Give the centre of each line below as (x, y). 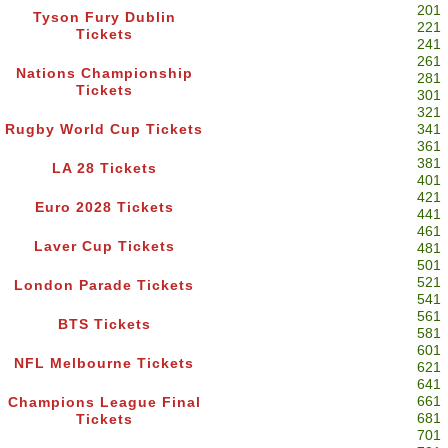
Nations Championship (104, 74)
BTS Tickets (104, 325)
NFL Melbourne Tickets (104, 364)
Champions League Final (104, 403)
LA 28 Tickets (104, 169)
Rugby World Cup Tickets (104, 130)
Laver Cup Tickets (104, 247)
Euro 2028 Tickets (104, 208)
